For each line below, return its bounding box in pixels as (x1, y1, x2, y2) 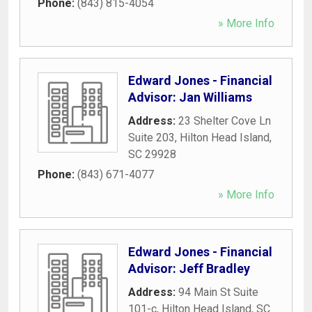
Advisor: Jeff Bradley (128, 260, 250, 276)
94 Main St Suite (178, 285, 258, 299)
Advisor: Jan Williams (128, 89, 252, 104)
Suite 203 (128, 130, 175, 144)
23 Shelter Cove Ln (178, 114, 271, 127)
